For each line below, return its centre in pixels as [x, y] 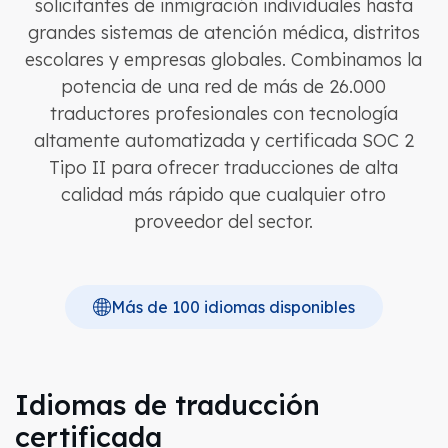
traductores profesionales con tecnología [223, 113]
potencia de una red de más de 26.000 [223, 86]
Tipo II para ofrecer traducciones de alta [223, 167]
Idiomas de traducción [167, 405]
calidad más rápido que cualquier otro [223, 194]
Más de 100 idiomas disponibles [232, 307]
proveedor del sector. [223, 221]
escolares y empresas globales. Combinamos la [223, 59]
